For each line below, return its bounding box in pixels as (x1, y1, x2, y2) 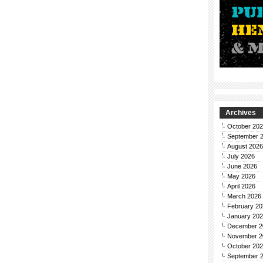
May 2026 (227, 173, 255, 180)
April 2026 (227, 183, 255, 190)
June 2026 (227, 163, 257, 170)
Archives (225, 109, 256, 117)
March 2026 (227, 193, 261, 200)
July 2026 (227, 153, 255, 160)
